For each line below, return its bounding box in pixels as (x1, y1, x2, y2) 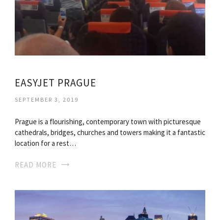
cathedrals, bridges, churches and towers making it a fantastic (15, 128, 205, 137)
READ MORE (15, 160, 56, 170)
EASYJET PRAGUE (15, 76, 96, 90)
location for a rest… (15, 138, 76, 148)
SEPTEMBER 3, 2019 (15, 96, 79, 104)
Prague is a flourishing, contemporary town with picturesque (15, 117, 201, 127)
